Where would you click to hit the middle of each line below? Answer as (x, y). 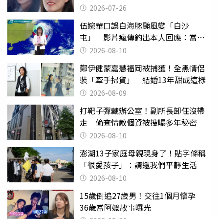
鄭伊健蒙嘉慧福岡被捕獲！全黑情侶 (142, 68)
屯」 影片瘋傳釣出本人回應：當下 (142, 37)
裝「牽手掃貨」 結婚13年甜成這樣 (143, 80)
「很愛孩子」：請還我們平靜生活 (138, 165)
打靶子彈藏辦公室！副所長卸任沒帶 (142, 110)
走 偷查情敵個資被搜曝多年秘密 (138, 122)
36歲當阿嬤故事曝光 (115, 207)
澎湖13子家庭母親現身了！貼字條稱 (143, 153)
